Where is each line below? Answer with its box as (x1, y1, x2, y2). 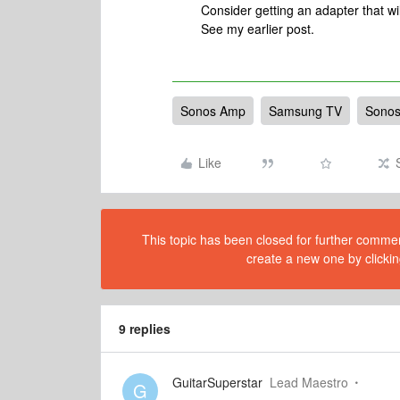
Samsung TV (269, 102, 342, 120)
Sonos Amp (180, 102, 246, 120)
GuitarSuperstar (172, 373, 262, 391)
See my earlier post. (201, 20, 314, 37)
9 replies (119, 320, 171, 337)
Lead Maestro (270, 373, 348, 391)
